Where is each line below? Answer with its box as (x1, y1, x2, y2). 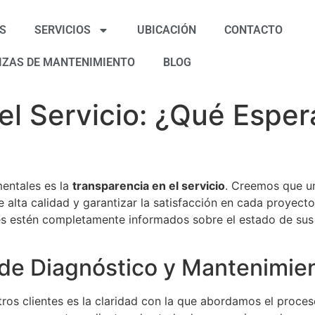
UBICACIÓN (137, 23, 197, 37)
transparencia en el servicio (72, 179, 225, 193)
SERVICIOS (34, 23, 91, 37)
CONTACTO (224, 23, 283, 37)
